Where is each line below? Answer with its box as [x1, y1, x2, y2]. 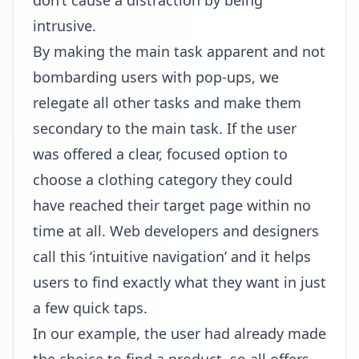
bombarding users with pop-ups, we [33, 67, 279, 87]
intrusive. [33, 16, 96, 35]
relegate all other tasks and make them [33, 93, 301, 112]
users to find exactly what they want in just [33, 272, 326, 292]
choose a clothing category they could [33, 170, 292, 189]
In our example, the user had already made [33, 324, 326, 343]
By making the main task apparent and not [33, 42, 325, 61]
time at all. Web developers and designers [33, 221, 319, 240]
